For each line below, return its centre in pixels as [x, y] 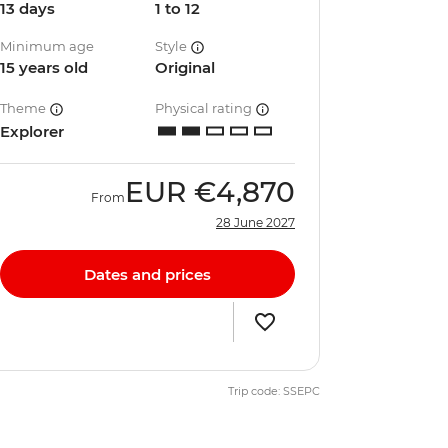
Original [185, 67]
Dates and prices [147, 274]
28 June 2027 [255, 222]
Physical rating [205, 108]
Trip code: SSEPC [274, 391]
